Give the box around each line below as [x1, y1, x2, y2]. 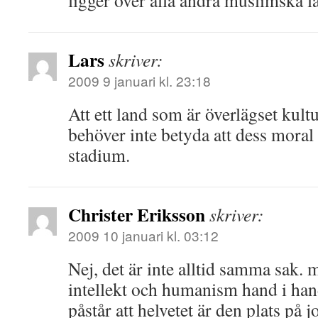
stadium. [68, 143, 130, 167]
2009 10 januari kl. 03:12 [68, 226, 219, 245]
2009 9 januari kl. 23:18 [68, 71, 211, 90]
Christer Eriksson [68, 201, 205, 228]
